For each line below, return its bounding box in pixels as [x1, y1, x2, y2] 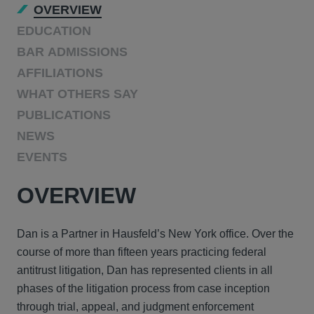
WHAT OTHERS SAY [17, 87, 138, 101]
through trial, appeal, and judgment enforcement [17, 301, 254, 313]
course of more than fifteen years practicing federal [17, 246, 266, 258]
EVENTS [17, 150, 67, 164]
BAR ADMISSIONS [17, 45, 128, 59]
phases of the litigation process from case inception [17, 282, 270, 294]
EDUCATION [17, 24, 91, 38]
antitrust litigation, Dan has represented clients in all [17, 264, 273, 276]
